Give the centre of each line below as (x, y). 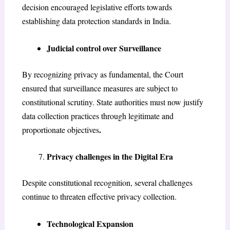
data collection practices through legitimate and (98, 116)
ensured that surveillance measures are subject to (100, 88)
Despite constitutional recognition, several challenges (107, 183)
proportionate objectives (60, 129)
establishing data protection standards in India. (96, 21)
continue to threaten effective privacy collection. (99, 197)
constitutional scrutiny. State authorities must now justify (112, 102)
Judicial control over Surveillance (104, 48)
